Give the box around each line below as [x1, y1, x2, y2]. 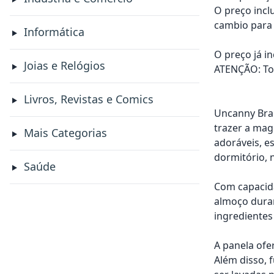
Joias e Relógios [23, 58, 105, 73]
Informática [23, 24, 84, 39]
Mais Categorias [23, 125, 107, 140]
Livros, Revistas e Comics [23, 92, 154, 106]
